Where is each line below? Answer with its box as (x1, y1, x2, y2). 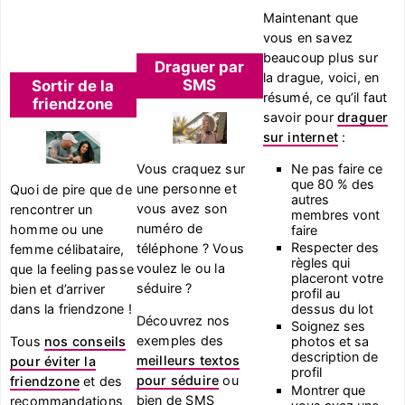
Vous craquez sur (136, 161, 245, 177)
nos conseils (44, 334, 127, 350)
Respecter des (291, 240, 380, 256)
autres (291, 192, 330, 208)
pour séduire (136, 372, 220, 389)
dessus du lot (291, 301, 374, 317)
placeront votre (291, 270, 384, 287)
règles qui (291, 255, 351, 271)
